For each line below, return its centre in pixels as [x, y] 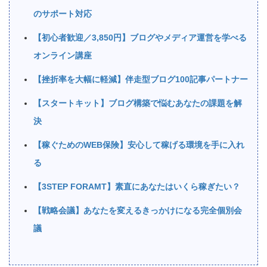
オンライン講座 [63, 56]
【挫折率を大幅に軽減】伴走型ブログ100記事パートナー [141, 80]
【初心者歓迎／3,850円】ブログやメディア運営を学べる [140, 38]
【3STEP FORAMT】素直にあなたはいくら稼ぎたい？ [137, 187]
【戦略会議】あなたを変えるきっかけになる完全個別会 [138, 211]
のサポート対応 [63, 14]
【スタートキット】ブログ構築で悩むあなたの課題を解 [138, 103]
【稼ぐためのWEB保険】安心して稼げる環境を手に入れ [139, 145]
